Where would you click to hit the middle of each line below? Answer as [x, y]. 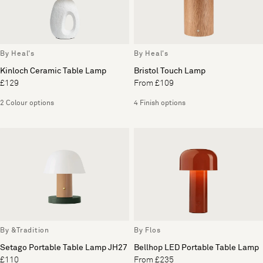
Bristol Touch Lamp [170, 71]
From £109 [154, 84]
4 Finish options [160, 104]
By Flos [147, 230]
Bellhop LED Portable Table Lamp [196, 247]
